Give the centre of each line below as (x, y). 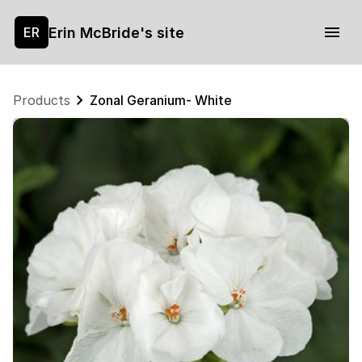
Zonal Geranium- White (161, 100)
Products (42, 100)
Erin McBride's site (117, 32)
